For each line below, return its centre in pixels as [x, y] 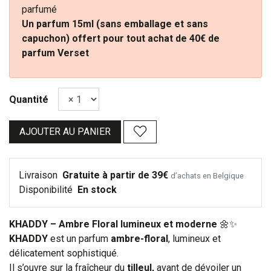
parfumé [39, 10]
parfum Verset [55, 53]
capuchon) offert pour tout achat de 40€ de [121, 39]
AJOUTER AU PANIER [65, 132]
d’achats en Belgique [207, 176]
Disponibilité [47, 190]
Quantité [29, 100]
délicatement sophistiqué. [64, 253]
